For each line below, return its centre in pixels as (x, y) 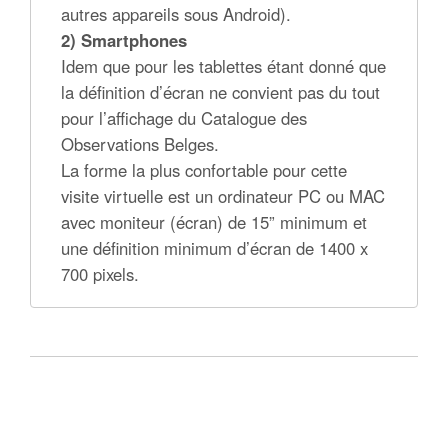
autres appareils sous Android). (176, 14)
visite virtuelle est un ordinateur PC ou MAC (223, 196)
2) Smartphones (124, 40)
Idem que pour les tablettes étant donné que (223, 66)
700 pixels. (100, 274)
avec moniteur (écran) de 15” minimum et (214, 222)
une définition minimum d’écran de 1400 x (214, 248)
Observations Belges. (140, 144)
